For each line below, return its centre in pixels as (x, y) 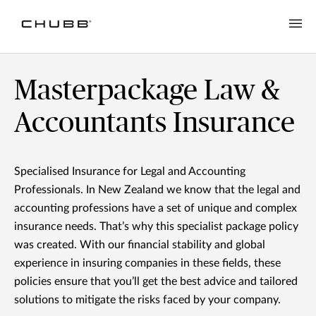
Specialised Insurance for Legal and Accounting (130, 172)
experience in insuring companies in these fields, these (147, 263)
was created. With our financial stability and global (140, 245)
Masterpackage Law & (147, 91)
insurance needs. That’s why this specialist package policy (156, 227)
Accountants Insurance (154, 124)
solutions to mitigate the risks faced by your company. (147, 300)
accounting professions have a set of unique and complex (156, 208)
